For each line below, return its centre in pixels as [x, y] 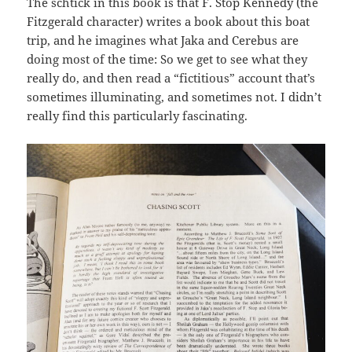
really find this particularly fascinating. [137, 116]
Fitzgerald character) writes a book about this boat [169, 22]
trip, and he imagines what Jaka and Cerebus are [163, 40]
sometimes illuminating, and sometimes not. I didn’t [174, 97]
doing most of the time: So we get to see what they [167, 59]
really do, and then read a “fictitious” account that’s [171, 78]
